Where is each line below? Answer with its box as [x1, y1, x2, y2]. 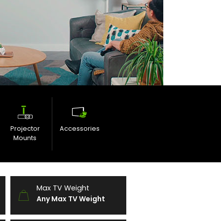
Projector [10, 124, 40, 133]
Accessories [59, 124, 100, 133]
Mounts [13, 134, 37, 142]
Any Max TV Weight [37, 194, 105, 204]
